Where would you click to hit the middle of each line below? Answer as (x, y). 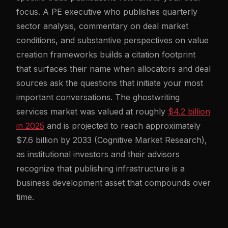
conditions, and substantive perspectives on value (112, 40)
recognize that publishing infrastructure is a (101, 168)
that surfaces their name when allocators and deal (113, 69)
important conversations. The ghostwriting (98, 97)
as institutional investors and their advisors (98, 154)
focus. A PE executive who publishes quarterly (107, 12)
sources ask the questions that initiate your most (110, 83)
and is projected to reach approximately (122, 126)
